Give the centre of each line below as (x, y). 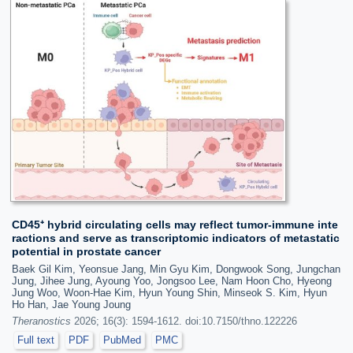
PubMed (122, 340)
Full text (36, 340)
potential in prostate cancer (86, 251)
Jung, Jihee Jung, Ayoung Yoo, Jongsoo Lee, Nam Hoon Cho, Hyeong (172, 281)
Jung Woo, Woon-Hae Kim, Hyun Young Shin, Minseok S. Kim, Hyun (169, 293)
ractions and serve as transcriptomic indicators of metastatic (176, 238)
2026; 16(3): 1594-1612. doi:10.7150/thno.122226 (184, 321)
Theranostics (41, 321)
